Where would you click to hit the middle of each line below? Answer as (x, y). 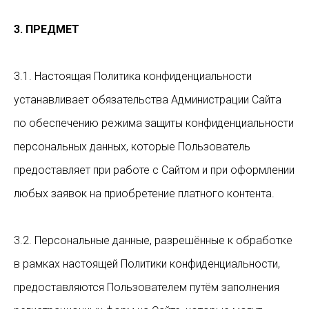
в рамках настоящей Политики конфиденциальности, (147, 264)
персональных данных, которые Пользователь (132, 147)
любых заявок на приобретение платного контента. (144, 193)
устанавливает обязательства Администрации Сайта (148, 100)
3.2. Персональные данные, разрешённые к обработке (153, 240)
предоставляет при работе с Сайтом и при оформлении (154, 170)
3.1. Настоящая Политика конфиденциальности (133, 76)
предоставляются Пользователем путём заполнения (147, 287)
